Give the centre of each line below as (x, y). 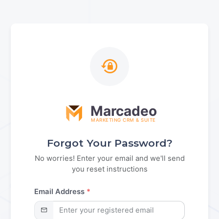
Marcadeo (123, 111)
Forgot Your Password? (109, 143)
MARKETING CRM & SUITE (123, 120)
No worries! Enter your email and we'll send (109, 158)
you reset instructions (109, 169)
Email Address (60, 191)
